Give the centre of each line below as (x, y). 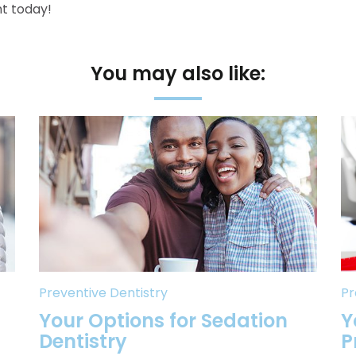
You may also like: (178, 74)
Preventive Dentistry (103, 293)
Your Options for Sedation (163, 321)
